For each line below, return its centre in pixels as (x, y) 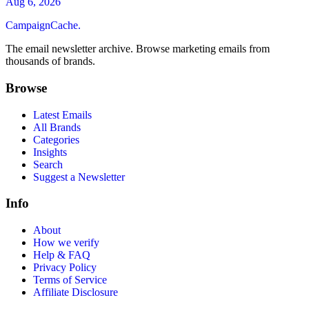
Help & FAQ (62, 255)
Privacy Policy (65, 267)
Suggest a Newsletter (79, 177)
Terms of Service (70, 280)
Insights (50, 152)
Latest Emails (62, 114)
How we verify (66, 242)
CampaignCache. (43, 26)
